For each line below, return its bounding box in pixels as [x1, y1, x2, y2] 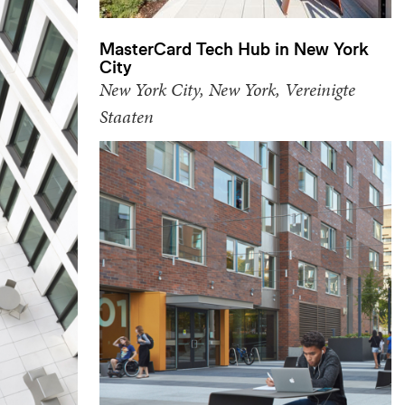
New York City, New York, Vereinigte [99, 76, 356, 102]
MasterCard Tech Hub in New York [99, 37, 370, 60]
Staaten [99, 103, 155, 129]
